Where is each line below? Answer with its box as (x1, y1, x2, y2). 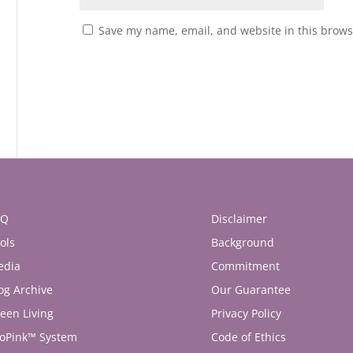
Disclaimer (210, 210, 267, 226)
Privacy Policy (210, 305, 281, 321)
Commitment (210, 258, 280, 273)
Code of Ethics (210, 329, 286, 344)
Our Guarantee (210, 281, 291, 297)
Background (210, 234, 274, 250)
